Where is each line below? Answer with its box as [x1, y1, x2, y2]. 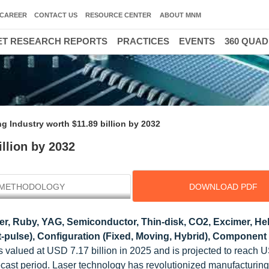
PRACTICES [117, 36, 169, 46]
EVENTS [179, 36, 215, 46]
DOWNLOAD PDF [189, 182, 258, 192]
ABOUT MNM [160, 11, 201, 19]
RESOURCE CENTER [85, 11, 151, 19]
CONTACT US [34, 11, 77, 19]
